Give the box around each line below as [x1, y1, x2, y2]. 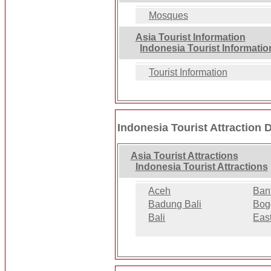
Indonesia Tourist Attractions [135, 161, 268, 172]
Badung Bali [148, 198, 202, 209]
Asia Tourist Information [135, 32, 246, 43]
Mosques [148, 10, 188, 21]
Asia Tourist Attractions [130, 150, 238, 161]
